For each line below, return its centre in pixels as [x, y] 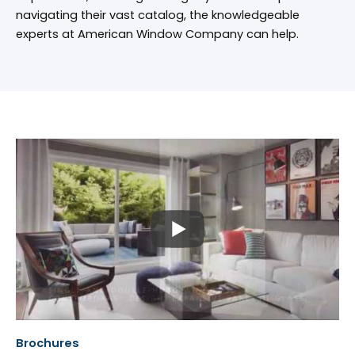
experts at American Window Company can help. [157, 34]
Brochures [48, 344]
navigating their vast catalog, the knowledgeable [158, 15]
